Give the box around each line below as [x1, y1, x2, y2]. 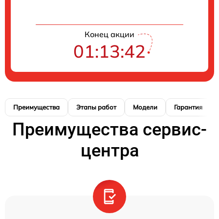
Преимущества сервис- [12, 119, 207, 140]
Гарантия [174, 103, 202, 111]
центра [80, 140, 139, 161]
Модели [133, 103, 157, 111]
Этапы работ [76, 103, 116, 111]
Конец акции [85, 29, 134, 39]
